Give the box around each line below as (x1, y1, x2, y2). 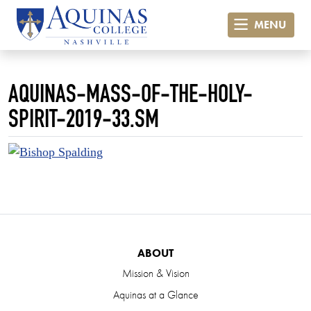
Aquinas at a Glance (112, 287, 199, 303)
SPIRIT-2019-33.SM (8, 108, 159, 134)
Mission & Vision (121, 266, 190, 281)
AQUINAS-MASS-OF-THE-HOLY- (8, 83, 253, 109)
